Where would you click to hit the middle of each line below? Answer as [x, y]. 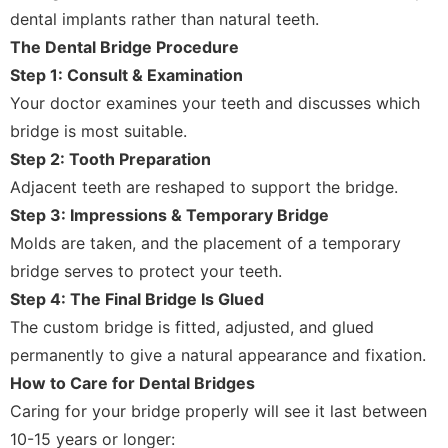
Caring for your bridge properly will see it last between [218, 411]
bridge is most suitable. [98, 131]
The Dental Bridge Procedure [124, 47]
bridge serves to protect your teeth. [146, 271]
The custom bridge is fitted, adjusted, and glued [192, 327]
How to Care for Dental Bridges [132, 383]
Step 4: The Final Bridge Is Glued [137, 299]
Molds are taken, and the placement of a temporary [205, 243]
